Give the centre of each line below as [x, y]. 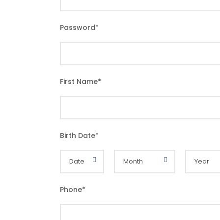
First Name [79, 82]
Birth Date [78, 136]
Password [78, 27]
